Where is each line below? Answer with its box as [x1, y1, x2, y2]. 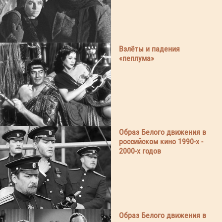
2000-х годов [119, 146, 161, 156]
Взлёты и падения [119, 44, 180, 54]
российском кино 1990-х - [119, 137, 203, 147]
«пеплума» [119, 54, 154, 63]
